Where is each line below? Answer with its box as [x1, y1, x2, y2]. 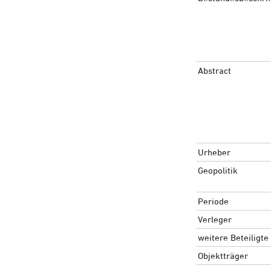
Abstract [197, 65, 231, 76]
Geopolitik [197, 165, 238, 175]
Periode [197, 195, 229, 206]
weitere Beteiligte [197, 232, 269, 243]
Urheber [197, 146, 230, 157]
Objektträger [197, 250, 248, 261]
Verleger [197, 214, 232, 224]
